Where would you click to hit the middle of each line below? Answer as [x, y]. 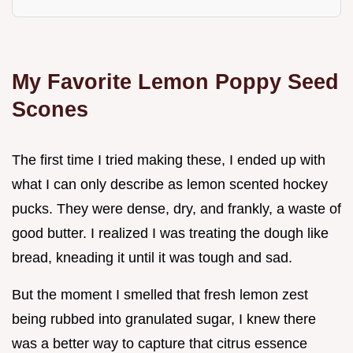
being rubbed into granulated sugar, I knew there [164, 319]
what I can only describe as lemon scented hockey [170, 184]
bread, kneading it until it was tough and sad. [152, 257]
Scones [50, 109]
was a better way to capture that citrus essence [160, 343]
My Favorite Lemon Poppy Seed [175, 81]
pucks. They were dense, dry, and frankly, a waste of [176, 208]
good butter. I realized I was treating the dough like [170, 233]
